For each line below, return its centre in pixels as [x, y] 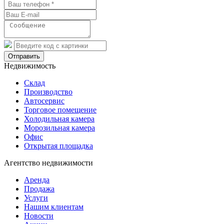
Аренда [37, 179]
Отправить [24, 56]
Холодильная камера [59, 118]
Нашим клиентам [54, 206]
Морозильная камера [59, 127]
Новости [39, 215]
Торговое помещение [60, 109]
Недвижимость [30, 65]
